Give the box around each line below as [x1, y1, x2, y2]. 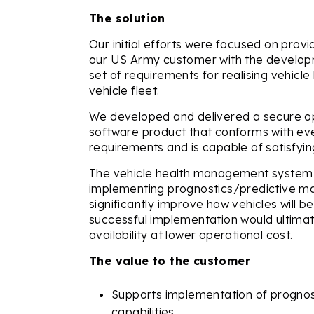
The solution [89, 11, 165, 25]
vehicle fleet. [89, 83, 163, 97]
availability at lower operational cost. [89, 228, 293, 242]
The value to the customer [89, 254, 250, 268]
